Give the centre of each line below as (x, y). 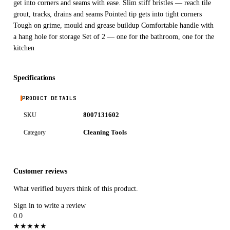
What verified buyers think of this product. (76, 188)
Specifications (34, 78)
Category (35, 133)
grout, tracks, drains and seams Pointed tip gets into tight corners (108, 14)
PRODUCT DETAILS (49, 98)
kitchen (24, 48)
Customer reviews (40, 171)
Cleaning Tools (105, 133)
